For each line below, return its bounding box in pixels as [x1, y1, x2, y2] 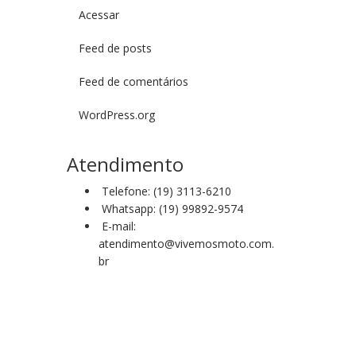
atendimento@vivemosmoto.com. [98, 235, 274, 251]
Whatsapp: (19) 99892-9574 [98, 200, 243, 216]
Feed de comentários [78, 73, 188, 89]
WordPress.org [78, 106, 155, 122]
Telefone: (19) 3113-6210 [98, 183, 231, 199]
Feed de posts [78, 40, 152, 56]
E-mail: [98, 218, 136, 234]
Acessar [78, 6, 119, 22]
